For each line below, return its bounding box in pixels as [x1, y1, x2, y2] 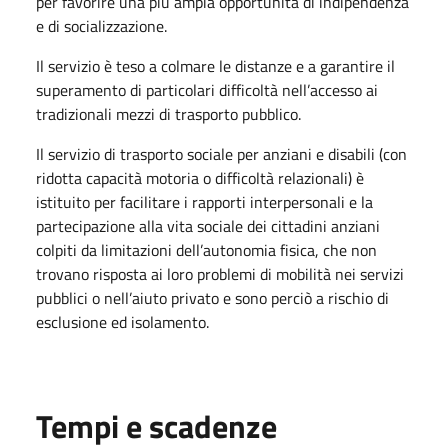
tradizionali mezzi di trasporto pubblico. [36, 102, 301, 126]
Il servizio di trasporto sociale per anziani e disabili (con [36, 142, 407, 166]
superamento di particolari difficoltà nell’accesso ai [36, 78, 378, 102]
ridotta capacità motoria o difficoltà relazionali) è [36, 166, 364, 190]
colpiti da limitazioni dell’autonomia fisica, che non [36, 238, 377, 262]
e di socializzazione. [36, 14, 167, 38]
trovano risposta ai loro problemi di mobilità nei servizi [36, 262, 404, 286]
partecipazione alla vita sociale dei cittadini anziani [36, 214, 380, 238]
